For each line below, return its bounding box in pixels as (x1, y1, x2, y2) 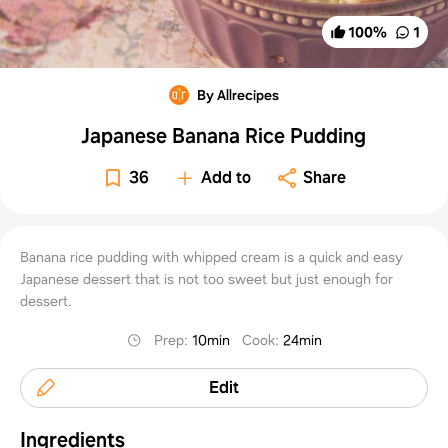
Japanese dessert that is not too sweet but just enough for (20, 269, 393, 288)
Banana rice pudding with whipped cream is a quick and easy (20, 247, 403, 266)
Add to (201, 166, 252, 188)
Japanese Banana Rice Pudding (81, 122, 367, 149)
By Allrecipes (196, 85, 279, 104)
